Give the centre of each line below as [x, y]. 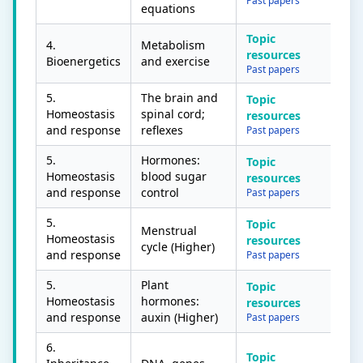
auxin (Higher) [179, 317]
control [160, 192]
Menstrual [169, 231]
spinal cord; [173, 114]
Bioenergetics [83, 61]
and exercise [175, 61]
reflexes [162, 130]
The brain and [179, 98]
